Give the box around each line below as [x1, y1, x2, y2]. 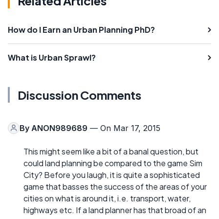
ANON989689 [31, 123, 88, 133]
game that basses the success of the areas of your [23, 181, 207, 192]
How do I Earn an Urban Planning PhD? [8, 24, 155, 35]
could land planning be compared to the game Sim [23, 157, 202, 168]
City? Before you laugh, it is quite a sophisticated [23, 169, 200, 180]
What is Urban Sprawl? [8, 52, 96, 63]
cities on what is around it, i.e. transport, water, [23, 193, 191, 203]
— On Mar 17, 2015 [88, 123, 160, 133]
